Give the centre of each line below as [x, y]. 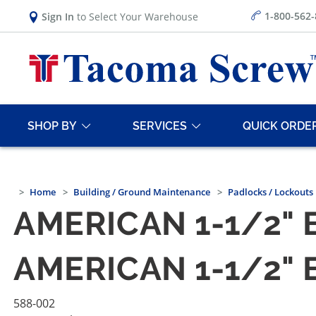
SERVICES [160, 126]
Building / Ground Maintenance [142, 192]
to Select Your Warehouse [136, 16]
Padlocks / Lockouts [271, 192]
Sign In [58, 16]
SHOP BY [52, 126]
